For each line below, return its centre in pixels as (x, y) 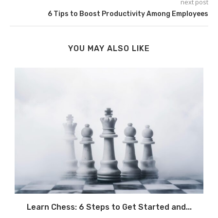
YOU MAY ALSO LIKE (109, 49)
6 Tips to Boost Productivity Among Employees (128, 14)
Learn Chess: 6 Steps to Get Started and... (109, 207)
